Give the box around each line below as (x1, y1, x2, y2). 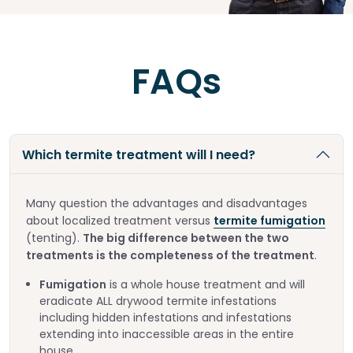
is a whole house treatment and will (106, 277, 305, 293)
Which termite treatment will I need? (22, 145, 255, 164)
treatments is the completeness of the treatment (26, 247, 314, 264)
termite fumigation (214, 213, 325, 229)
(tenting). (26, 230, 83, 247)
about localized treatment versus (26, 213, 214, 229)
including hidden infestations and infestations (39, 310, 292, 326)
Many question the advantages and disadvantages (26, 195, 307, 212)
